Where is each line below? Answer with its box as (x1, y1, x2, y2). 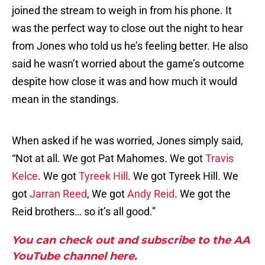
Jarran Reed (30, 188, 87, 201)
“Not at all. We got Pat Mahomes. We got (12, 152, 205, 165)
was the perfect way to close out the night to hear (12, 22, 243, 35)
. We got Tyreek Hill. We (128, 170, 238, 183)
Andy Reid (127, 188, 174, 201)
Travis (205, 152, 234, 165)
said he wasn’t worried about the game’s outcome (12, 57, 244, 70)
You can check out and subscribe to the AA (12, 234, 250, 247)
